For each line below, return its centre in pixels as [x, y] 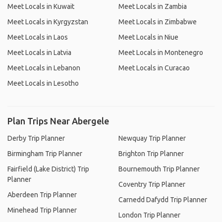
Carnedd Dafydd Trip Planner [163, 200]
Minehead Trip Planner [42, 210]
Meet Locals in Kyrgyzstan [48, 22]
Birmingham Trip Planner [45, 154]
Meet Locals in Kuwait [41, 6]
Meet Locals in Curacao [154, 68]
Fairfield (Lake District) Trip [48, 169]
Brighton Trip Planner [151, 154]
